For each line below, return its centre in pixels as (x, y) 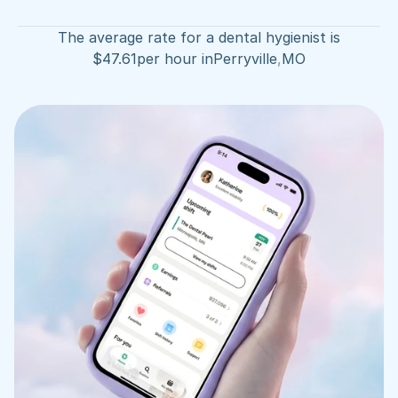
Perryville (245, 59)
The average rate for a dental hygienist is (199, 37)
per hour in (175, 59)
